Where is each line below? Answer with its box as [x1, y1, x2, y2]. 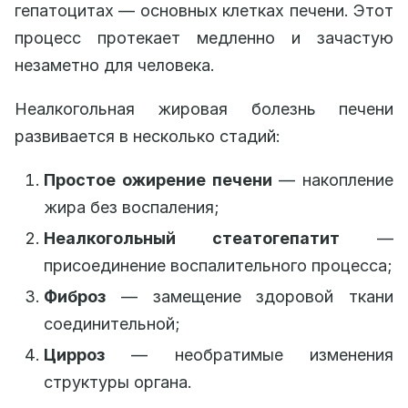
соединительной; [44, 313, 180, 333]
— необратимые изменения [105, 344, 393, 364]
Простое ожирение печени [44, 169, 272, 189]
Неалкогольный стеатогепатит [44, 228, 340, 248]
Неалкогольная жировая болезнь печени [15, 98, 393, 118]
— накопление [271, 169, 393, 189]
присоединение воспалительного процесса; [44, 255, 393, 275]
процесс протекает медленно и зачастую [15, 27, 393, 47]
